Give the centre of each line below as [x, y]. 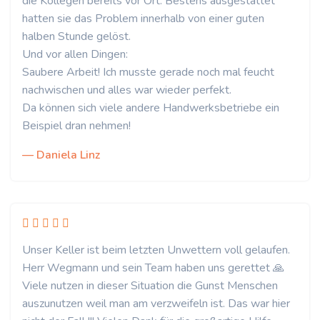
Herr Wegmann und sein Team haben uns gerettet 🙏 [153, 268]
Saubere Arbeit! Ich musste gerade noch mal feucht [148, 72]
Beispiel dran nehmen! [76, 126]
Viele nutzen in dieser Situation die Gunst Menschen [150, 286]
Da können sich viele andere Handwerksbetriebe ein [151, 108]
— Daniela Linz [61, 155]
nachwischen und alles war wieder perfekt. [127, 90]
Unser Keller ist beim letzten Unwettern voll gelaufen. [156, 250]
